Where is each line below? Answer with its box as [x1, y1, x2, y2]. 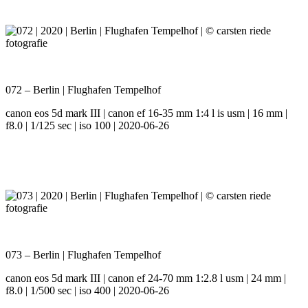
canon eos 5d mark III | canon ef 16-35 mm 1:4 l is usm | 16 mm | [5, 107, 287, 120]
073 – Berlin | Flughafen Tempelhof [5, 249, 161, 261]
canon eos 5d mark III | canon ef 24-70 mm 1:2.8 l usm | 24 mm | [5, 272, 286, 285]
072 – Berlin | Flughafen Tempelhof [5, 84, 161, 96]
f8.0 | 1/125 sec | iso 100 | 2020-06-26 [5, 120, 169, 132]
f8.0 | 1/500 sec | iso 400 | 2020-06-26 [5, 285, 169, 297]
